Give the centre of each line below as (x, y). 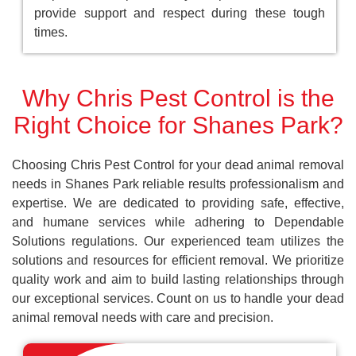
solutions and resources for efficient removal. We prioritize (178, 261)
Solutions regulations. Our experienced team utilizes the (178, 242)
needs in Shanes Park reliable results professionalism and (178, 184)
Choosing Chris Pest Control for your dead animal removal (178, 165)
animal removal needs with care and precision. (143, 318)
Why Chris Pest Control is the (178, 99)
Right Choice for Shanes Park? (178, 126)
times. (51, 33)
